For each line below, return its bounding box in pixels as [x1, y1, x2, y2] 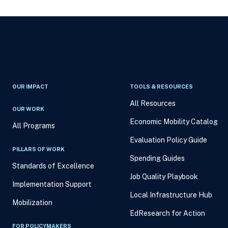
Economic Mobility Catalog [129, 118, 218, 126]
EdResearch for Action [129, 209, 205, 217]
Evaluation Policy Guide [129, 136, 207, 144]
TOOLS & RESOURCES [129, 83, 193, 90]
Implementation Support [12, 180, 92, 188]
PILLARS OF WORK [12, 146, 65, 152]
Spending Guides [129, 154, 185, 162]
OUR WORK [12, 106, 44, 112]
